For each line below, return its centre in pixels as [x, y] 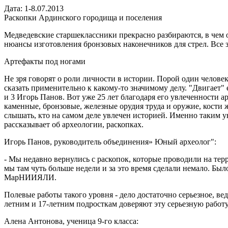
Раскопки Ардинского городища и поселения [83, 18]
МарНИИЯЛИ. [30, 177]
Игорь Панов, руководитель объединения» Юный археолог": [110, 142]
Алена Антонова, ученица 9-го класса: [71, 221]
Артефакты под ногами [45, 61]
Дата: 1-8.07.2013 [34, 8]
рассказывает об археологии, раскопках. [74, 124]
